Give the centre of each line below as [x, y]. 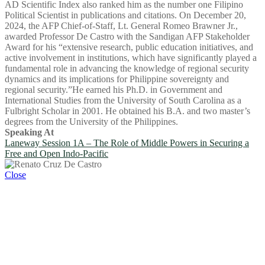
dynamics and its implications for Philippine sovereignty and [117, 79]
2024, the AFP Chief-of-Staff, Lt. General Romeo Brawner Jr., [121, 25]
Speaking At [29, 132]
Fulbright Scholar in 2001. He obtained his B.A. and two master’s [127, 111]
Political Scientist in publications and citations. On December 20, [125, 15]
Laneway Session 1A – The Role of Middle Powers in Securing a [127, 143]
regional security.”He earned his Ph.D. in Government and [114, 89]
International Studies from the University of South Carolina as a [123, 100]
